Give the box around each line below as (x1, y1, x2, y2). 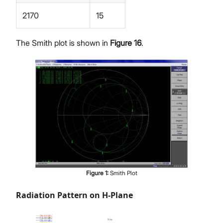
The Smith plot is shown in (16, 38, 110, 48)
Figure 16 (110, 38, 141, 48)
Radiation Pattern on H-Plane (16, 190, 133, 201)
